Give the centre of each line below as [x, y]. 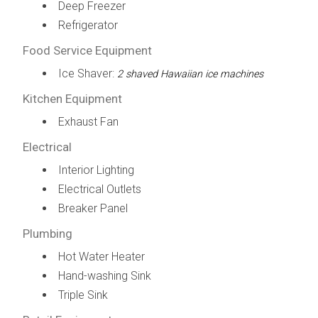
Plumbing [47, 233]
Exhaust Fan [88, 121]
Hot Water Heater [101, 256]
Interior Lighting [96, 170]
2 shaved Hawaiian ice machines [190, 74]
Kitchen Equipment [72, 98]
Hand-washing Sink [104, 275]
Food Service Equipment [87, 50]
